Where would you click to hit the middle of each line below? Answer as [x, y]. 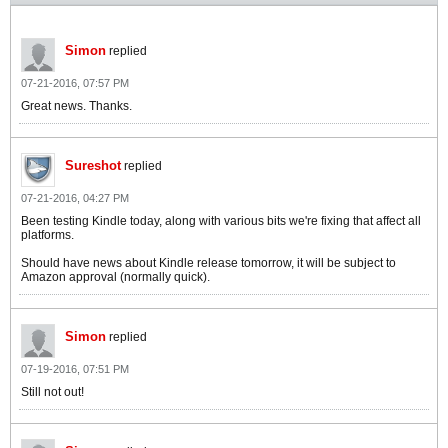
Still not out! [52, 392]
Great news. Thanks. [76, 106]
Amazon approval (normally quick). [115, 277]
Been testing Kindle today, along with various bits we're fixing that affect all [221, 221]
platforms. [47, 235]
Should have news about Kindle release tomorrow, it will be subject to [208, 263]
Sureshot [93, 165]
